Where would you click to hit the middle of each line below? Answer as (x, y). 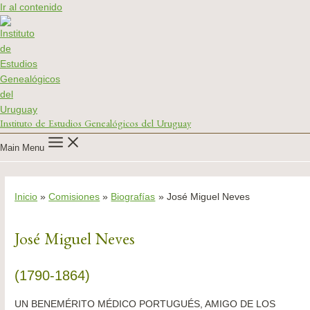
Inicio (26, 197)
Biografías (133, 197)
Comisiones (74, 197)
